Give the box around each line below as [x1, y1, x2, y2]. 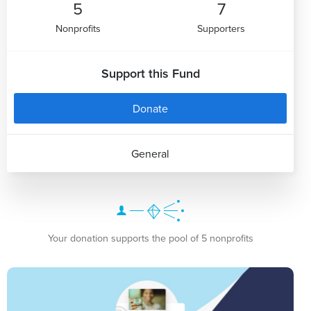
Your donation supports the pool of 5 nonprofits [47, 230, 253, 245]
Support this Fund [101, 64, 200, 82]
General [131, 145, 169, 161]
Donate [133, 100, 168, 116]
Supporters [197, 20, 246, 35]
